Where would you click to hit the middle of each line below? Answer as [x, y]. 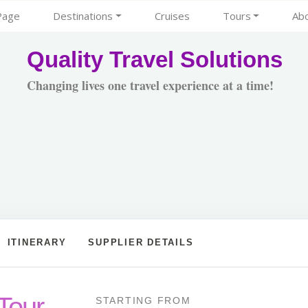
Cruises [172, 16]
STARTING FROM [143, 300]
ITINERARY [37, 242]
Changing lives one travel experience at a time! [150, 85]
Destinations [82, 16]
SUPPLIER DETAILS [141, 242]
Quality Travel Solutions [155, 59]
